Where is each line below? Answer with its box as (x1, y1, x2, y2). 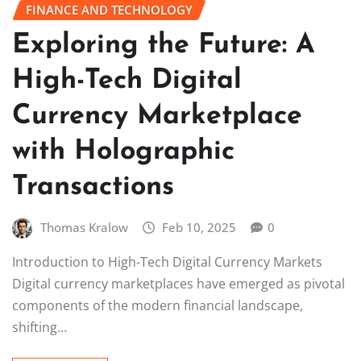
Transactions (12, 172, 174, 201)
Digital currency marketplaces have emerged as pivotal (12, 275, 345, 293)
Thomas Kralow (39, 218, 128, 235)
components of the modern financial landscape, (12, 297, 303, 315)
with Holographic (12, 137, 234, 166)
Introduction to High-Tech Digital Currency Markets (12, 253, 322, 272)
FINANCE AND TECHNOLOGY (26, 2, 193, 19)
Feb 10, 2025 (162, 218, 237, 235)
